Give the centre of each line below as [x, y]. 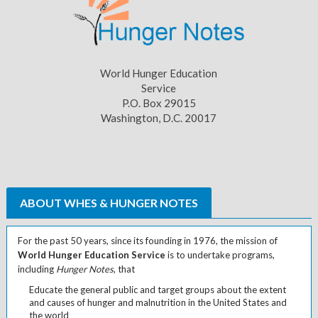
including [37, 269]
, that [124, 269]
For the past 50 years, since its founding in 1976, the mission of [147, 241]
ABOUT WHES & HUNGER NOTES [109, 203]
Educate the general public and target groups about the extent [157, 290]
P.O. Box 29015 [159, 103]
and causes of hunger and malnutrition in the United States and [158, 303]
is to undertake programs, [220, 255]
